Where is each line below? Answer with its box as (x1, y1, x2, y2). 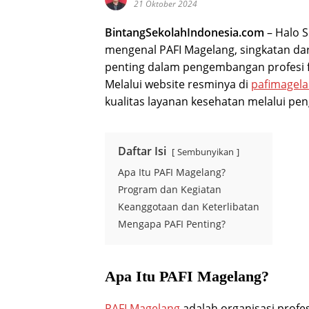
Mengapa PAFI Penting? (118, 217, 226, 230)
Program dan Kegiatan (118, 183, 221, 196)
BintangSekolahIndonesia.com (105, 25, 264, 40)
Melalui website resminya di (105, 77, 251, 92)
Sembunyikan (177, 146, 234, 158)
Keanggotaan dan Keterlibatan (118, 200, 259, 213)
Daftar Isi (118, 143, 166, 159)
